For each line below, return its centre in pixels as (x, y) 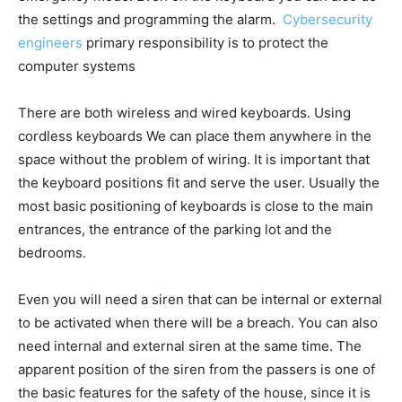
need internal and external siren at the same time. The (190, 346)
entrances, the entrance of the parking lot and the (175, 230)
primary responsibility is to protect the (205, 43)
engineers (50, 43)
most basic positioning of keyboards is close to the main (196, 206)
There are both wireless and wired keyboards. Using (184, 113)
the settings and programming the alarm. (150, 20)
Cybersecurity (328, 20)
